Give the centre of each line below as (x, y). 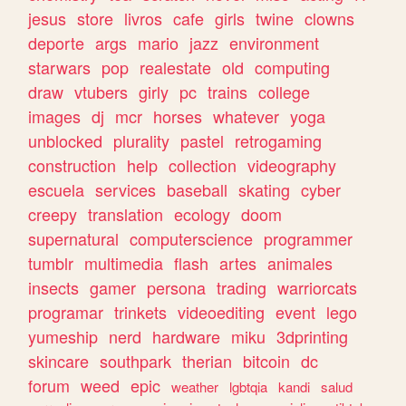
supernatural (74, 239)
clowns (330, 19)
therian (208, 361)
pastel (203, 141)
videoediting (222, 312)
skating (265, 190)
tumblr (51, 263)
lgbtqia (249, 387)
